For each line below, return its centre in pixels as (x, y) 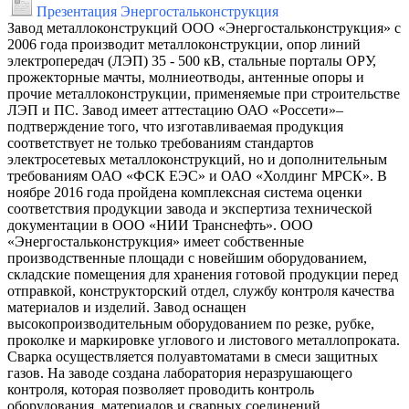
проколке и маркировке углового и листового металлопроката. (204, 340)
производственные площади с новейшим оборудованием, (187, 257)
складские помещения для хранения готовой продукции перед (203, 274)
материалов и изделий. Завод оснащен (127, 307)
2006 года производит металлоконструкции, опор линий (184, 44)
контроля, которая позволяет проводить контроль (161, 389)
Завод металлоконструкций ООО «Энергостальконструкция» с (204, 27)
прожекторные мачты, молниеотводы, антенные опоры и (186, 77)
